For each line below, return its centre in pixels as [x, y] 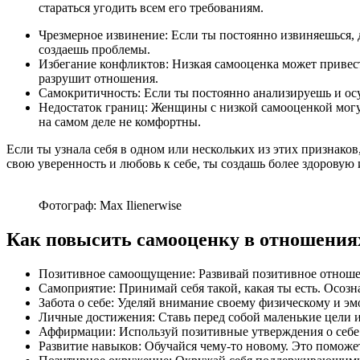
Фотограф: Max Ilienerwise [110, 206]
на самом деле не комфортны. [120, 122]
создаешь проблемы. [94, 50]
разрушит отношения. [98, 79]
